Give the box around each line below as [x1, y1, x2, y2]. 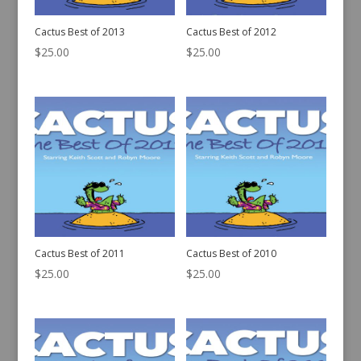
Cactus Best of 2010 [186, 247, 277, 261]
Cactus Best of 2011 [34, 247, 125, 261]
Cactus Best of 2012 [186, 25, 277, 39]
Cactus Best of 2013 [34, 25, 125, 39]
